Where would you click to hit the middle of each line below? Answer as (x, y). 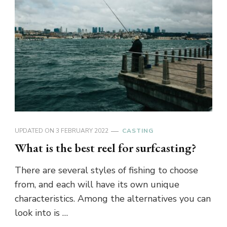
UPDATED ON (35, 130)
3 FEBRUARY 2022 (82, 130)
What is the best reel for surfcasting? (105, 147)
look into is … (41, 213)
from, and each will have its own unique (97, 184)
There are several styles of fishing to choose (106, 170)
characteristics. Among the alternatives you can (113, 198)
